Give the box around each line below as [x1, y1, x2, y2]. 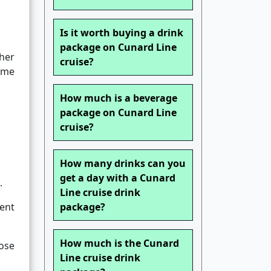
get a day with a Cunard [60, 171, 175, 185]
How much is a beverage [60, 91, 177, 105]
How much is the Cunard [60, 237, 179, 250]
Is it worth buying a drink [60, 26, 183, 40]
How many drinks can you [60, 157, 186, 171]
